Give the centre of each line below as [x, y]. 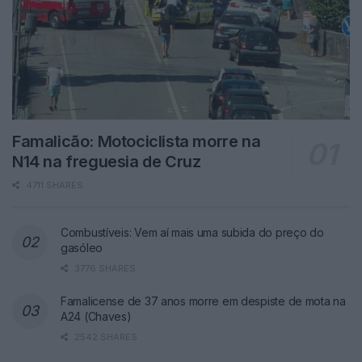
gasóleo [82, 247]
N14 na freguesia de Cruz [107, 161]
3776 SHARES [104, 268]
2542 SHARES [105, 337]
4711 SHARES [53, 185]
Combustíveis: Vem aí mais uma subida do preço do [192, 232]
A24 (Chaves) [96, 316]
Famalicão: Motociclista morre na [137, 141]
